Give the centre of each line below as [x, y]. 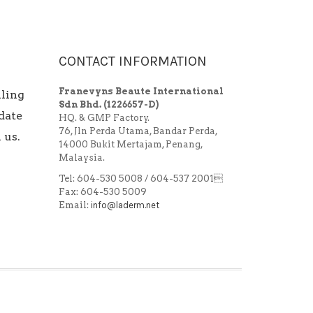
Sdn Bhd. [80, 104]
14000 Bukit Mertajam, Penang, [130, 144]
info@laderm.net [125, 205]
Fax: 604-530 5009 [102, 191]
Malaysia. [81, 157]
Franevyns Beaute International [141, 91]
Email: [74, 205]
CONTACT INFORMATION [132, 61]
